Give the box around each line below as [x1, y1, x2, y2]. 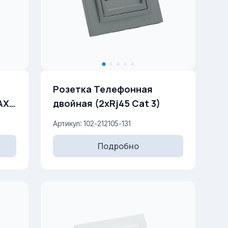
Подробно [97, 140, 139, 152]
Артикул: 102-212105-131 [53, 119, 131, 128]
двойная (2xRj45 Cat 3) [95, 97, 160, 109]
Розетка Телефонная [53, 83, 153, 95]
